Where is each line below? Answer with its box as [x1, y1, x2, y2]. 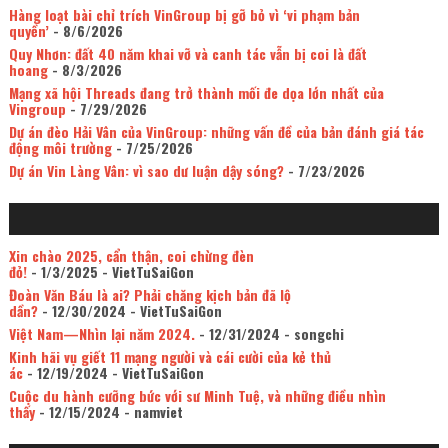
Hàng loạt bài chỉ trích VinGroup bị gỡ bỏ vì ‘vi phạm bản [8, 4, 360, 26]
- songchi [279, 323, 344, 345]
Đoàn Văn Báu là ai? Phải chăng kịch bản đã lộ [8, 284, 291, 306]
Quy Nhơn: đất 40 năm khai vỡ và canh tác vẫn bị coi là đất [8, 43, 367, 65]
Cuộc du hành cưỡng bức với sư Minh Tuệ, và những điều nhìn [8, 385, 386, 407]
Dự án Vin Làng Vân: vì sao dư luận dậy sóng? [8, 160, 284, 182]
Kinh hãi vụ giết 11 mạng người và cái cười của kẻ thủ [8, 346, 331, 368]
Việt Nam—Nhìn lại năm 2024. [8, 323, 195, 345]
